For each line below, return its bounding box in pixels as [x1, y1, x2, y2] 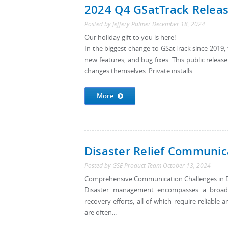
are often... [84, 208, 117, 217]
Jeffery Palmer [112, 20, 151, 28]
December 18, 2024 [152, 20, 205, 28]
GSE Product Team [112, 162, 161, 169]
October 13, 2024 [163, 162, 211, 169]
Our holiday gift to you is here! [84, 33, 176, 42]
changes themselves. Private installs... [84, 67, 197, 75]
